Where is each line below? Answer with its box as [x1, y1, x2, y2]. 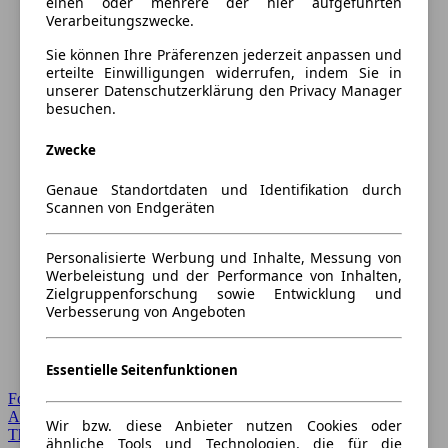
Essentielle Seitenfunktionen [46, 361, 238, 379]
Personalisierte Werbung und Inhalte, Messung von [46, 247, 402, 267]
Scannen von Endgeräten [46, 197, 215, 217]
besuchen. [46, 99, 116, 119]
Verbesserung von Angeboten [46, 301, 246, 321]
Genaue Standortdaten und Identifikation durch [46, 179, 402, 199]
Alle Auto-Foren [8, 408, 112, 425]
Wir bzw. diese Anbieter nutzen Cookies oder [46, 416, 402, 436]
